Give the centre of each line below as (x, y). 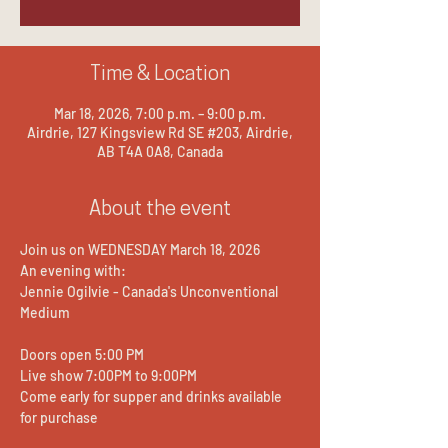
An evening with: (73, 270)
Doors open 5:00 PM (82, 354)
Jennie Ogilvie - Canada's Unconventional (150, 291)
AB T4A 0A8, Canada (160, 151)
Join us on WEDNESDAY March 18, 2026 (140, 249)
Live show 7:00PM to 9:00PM (108, 375)
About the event (160, 209)
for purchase (59, 417)
